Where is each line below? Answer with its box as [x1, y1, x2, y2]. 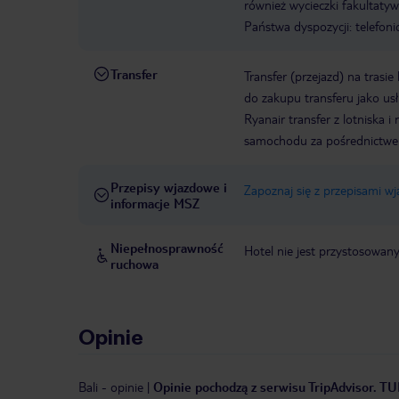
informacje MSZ [110, 195, 199, 212]
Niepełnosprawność [110, 240, 224, 256]
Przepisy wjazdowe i [110, 179, 227, 196]
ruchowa [110, 256, 159, 273]
